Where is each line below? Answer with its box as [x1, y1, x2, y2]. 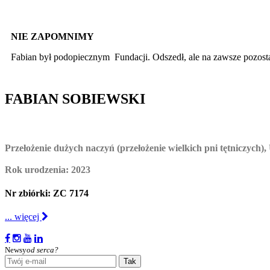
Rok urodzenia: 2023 [5, 164, 90, 175]
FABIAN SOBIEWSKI [5, 90, 145, 107]
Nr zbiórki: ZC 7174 [5, 188, 89, 199]
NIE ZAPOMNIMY [11, 31, 94, 42]
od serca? [27, 245, 58, 255]
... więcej [5, 212, 42, 222]
